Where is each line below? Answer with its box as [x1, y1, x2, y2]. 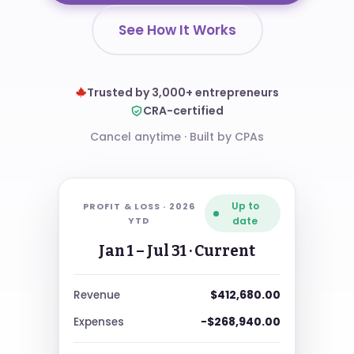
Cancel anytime [90, 129, 181, 145]
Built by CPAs [190, 129, 264, 145]
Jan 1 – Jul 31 [99, 242, 186, 260]
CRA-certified [143, 103, 224, 119]
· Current [186, 242, 255, 260]
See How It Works [118, 21, 236, 40]
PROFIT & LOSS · [82, 200, 169, 213]
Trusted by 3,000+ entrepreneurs [87, 85, 279, 100]
